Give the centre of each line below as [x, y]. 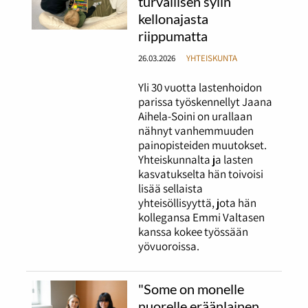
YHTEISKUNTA [211, 58]
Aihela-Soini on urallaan [196, 116]
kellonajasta [174, 19]
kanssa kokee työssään [194, 231]
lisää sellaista [171, 188]
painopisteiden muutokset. [203, 145]
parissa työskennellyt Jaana [206, 101]
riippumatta [173, 36]
